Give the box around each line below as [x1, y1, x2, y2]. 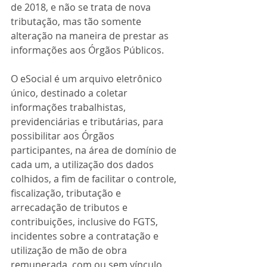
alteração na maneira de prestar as [11, 29, 171, 42]
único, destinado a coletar [11, 86, 130, 100]
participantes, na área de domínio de [11, 144, 179, 157]
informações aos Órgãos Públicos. [11, 44, 164, 57]
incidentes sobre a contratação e [11, 229, 161, 243]
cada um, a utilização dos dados [11, 158, 156, 171]
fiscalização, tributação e [11, 187, 123, 200]
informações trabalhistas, [11, 101, 128, 114]
